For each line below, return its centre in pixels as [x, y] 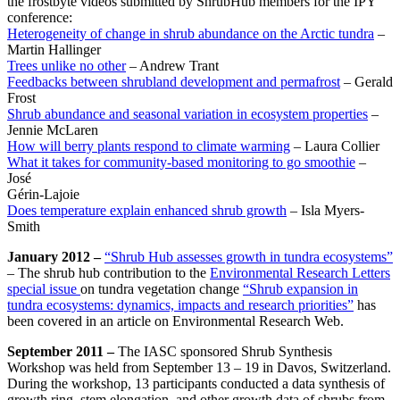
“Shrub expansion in [300, 289]
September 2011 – [62, 352]
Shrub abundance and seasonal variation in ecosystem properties [187, 114]
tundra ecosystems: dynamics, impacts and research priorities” [180, 305]
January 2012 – [56, 257]
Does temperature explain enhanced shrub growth [147, 211]
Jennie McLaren [53, 130]
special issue [44, 289]
